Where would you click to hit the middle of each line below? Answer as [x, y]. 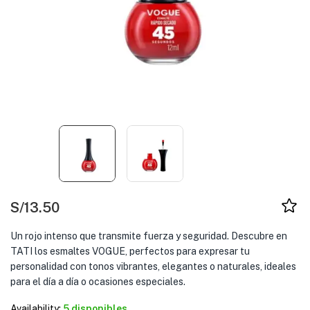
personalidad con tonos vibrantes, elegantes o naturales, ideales [153, 266]
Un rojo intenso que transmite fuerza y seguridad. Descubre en [149, 236]
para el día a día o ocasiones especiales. [98, 282]
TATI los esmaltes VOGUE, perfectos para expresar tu [130, 251]
